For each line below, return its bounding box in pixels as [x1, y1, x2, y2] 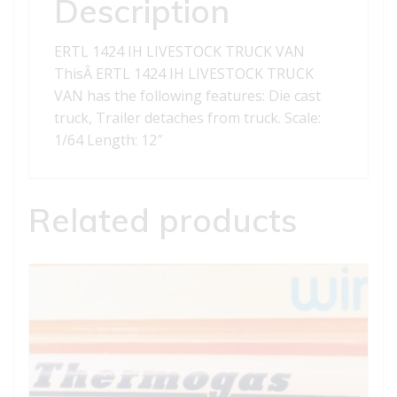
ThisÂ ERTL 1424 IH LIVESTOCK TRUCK [54, 64, 314, 84]
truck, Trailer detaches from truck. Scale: [54, 108, 321, 128]
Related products [28, 199, 297, 241]
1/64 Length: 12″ [54, 130, 162, 151]
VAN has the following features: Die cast [54, 86, 321, 106]
